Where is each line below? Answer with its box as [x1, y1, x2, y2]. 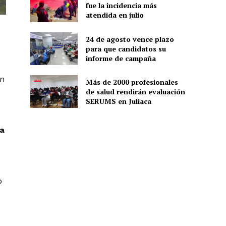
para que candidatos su [85, 43, 166, 53]
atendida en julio [85, 10, 144, 20]
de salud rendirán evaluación [85, 87, 185, 97]
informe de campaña [85, 53, 156, 63]
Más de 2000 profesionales [85, 77, 178, 87]
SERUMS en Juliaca [85, 96, 151, 106]
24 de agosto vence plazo [85, 34, 174, 44]
